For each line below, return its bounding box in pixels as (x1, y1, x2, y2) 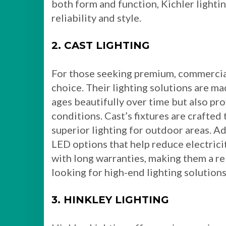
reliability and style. (51, 12, 141, 24)
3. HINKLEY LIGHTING (51, 194, 169, 206)
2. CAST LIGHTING (51, 39, 150, 51)
